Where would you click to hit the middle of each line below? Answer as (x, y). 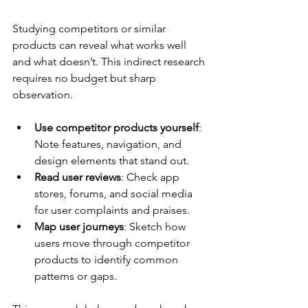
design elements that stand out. (112, 160)
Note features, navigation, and (109, 144)
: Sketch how (156, 226)
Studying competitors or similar (90, 28)
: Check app (152, 177)
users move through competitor (113, 243)
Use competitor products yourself (117, 127)
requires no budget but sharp (86, 78)
